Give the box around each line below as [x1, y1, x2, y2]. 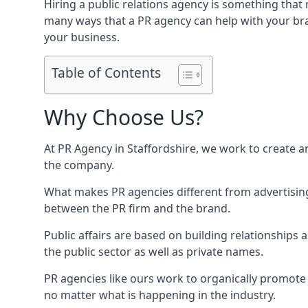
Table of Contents [52, 63, 161, 82]
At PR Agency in [44, 141, 127, 156]
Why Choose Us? [44, 103, 203, 131]
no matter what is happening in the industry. [44, 287, 276, 302]
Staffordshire [127, 141, 196, 156]
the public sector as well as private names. [44, 244, 263, 259]
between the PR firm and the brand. [44, 201, 230, 216]
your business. [44, 30, 120, 45]
